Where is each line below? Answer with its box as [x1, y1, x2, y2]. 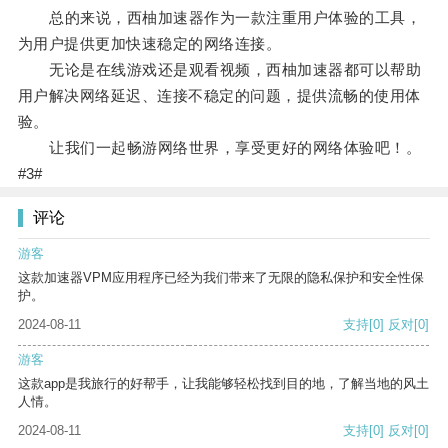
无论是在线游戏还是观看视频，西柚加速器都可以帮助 [17, 61, 422, 79]
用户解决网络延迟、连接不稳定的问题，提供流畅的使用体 [17, 87, 421, 105]
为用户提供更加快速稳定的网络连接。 [17, 35, 282, 53]
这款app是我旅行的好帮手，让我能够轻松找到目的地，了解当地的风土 [18, 376, 429, 392]
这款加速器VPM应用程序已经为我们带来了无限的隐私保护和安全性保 [18, 270, 424, 286]
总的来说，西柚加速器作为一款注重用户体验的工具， [17, 9, 422, 27]
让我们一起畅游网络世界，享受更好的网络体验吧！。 [17, 139, 422, 157]
